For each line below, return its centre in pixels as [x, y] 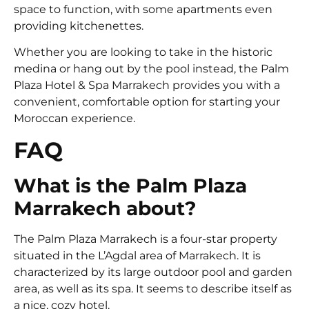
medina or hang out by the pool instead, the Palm [151, 69]
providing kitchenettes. [79, 26]
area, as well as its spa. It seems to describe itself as [153, 288]
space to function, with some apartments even [143, 10]
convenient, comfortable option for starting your [147, 102]
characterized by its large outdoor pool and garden [153, 272]
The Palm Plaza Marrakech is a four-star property [146, 239]
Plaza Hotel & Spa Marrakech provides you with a [147, 86]
